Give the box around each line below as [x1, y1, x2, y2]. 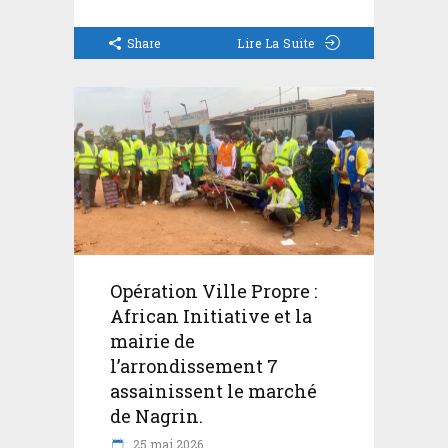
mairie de [110, 329, 195, 354]
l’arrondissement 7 [110, 354, 278, 379]
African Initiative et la [110, 304, 312, 329]
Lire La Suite [237, 34, 315, 51]
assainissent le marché [110, 379, 317, 404]
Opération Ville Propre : [110, 279, 317, 304]
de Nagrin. [110, 404, 203, 429]
